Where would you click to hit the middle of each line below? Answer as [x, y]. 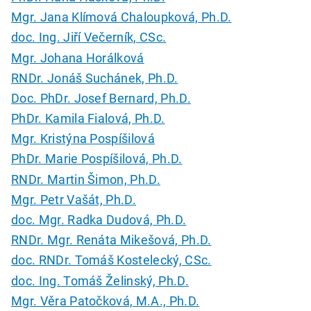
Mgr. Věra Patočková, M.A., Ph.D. [106, 301]
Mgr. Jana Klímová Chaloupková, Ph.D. [121, 17]
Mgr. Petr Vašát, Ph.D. [74, 199]
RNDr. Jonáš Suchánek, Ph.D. [95, 78]
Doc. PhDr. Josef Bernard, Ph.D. [101, 98]
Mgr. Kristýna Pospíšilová [83, 139]
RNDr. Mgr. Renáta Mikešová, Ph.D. [111, 240]
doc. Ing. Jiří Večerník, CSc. [89, 37]
